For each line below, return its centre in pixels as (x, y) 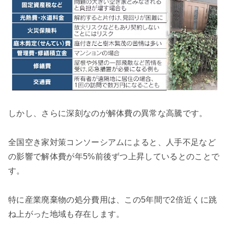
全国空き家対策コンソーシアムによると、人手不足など (112, 142)
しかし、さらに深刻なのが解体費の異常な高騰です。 (108, 113)
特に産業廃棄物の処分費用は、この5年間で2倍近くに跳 (113, 199)
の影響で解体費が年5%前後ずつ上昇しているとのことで (114, 157)
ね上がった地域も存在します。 (66, 214)
